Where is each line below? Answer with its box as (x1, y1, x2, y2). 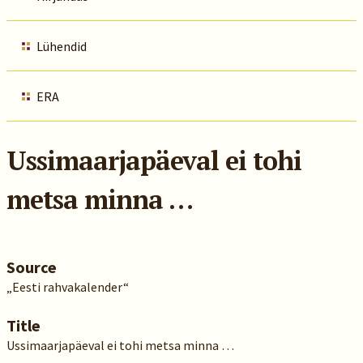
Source (6, 257, 57, 277)
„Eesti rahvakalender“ (6, 279, 129, 295)
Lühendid (36, 38, 87, 54)
